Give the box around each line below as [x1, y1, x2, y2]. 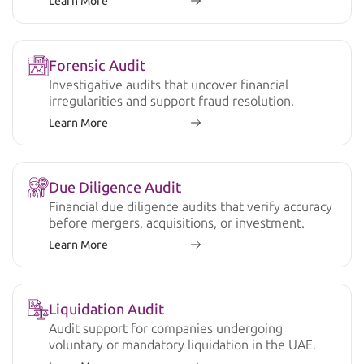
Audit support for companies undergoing [49, 320, 283, 336]
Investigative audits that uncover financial [49, 76, 288, 93]
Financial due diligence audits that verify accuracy [49, 198, 332, 214]
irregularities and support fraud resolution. [49, 93, 294, 109]
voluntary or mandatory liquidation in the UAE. [49, 336, 316, 353]
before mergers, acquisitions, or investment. [49, 214, 305, 231]
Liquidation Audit [49, 300, 164, 318]
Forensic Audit [49, 56, 145, 75]
